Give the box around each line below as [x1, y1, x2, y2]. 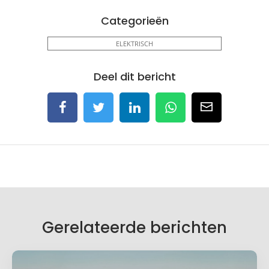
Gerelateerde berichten [42, 217, 227, 239]
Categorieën [100, 13, 169, 29]
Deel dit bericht [93, 69, 176, 85]
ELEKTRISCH [116, 39, 153, 49]
